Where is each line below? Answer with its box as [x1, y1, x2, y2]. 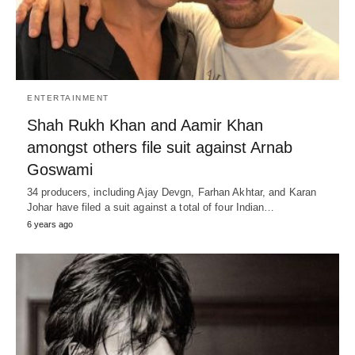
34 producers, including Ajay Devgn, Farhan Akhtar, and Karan [27, 185, 317, 198]
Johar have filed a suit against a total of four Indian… [27, 200, 275, 213]
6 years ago [27, 219, 73, 229]
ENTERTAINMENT [27, 93, 109, 102]
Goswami [27, 160, 93, 178]
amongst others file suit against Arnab [27, 138, 292, 156]
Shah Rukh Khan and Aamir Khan [27, 116, 263, 134]
